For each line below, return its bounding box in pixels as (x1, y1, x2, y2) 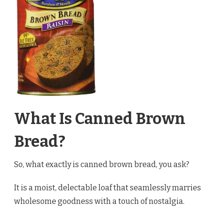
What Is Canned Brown (14, 109, 186, 128)
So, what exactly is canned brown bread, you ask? (14, 160, 189, 170)
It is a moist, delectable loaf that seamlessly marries (14, 183, 201, 193)
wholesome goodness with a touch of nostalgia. (14, 197, 185, 206)
